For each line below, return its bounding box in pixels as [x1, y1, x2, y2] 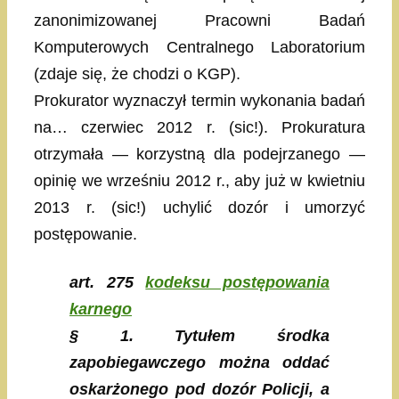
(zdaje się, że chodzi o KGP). [34, 65, 240, 84]
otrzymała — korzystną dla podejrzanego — [34, 145, 365, 164]
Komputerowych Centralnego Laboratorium [34, 38, 365, 57]
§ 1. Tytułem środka [69, 327, 330, 346]
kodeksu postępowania [145, 273, 330, 292]
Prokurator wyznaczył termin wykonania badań [34, 92, 365, 110]
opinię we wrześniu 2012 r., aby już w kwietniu [34, 172, 365, 191]
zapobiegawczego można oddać [69, 354, 330, 372]
